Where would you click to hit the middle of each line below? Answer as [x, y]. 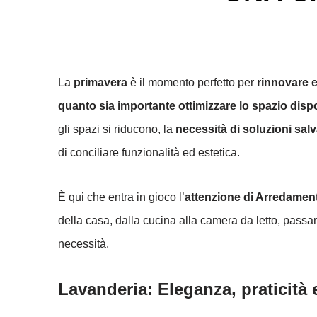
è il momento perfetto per [192, 82]
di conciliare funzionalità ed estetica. [149, 152]
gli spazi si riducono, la [117, 129]
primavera [100, 82]
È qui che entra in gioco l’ [121, 197]
